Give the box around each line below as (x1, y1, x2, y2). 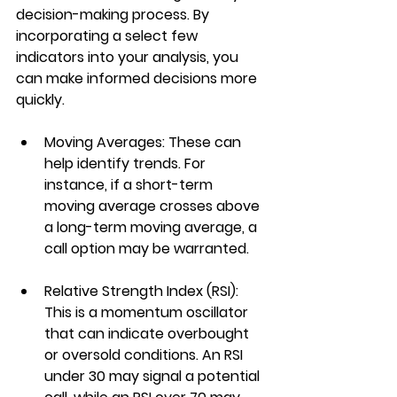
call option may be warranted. (44, 237, 249, 259)
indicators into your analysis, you (16, 46, 242, 67)
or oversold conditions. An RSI (44, 344, 246, 365)
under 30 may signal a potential (44, 365, 263, 386)
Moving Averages (44, 131, 162, 152)
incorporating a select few (16, 25, 201, 46)
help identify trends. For (44, 152, 209, 174)
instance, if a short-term (44, 174, 216, 195)
